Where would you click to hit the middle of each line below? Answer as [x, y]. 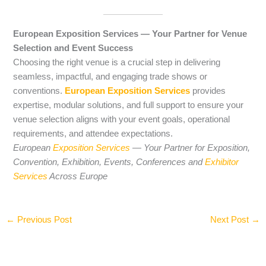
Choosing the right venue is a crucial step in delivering [117, 62]
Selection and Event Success [73, 48]
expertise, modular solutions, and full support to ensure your [129, 105]
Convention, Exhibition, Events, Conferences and [109, 162]
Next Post [231, 219]
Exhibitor [222, 162]
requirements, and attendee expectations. [93, 133]
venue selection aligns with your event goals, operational [122, 119]
